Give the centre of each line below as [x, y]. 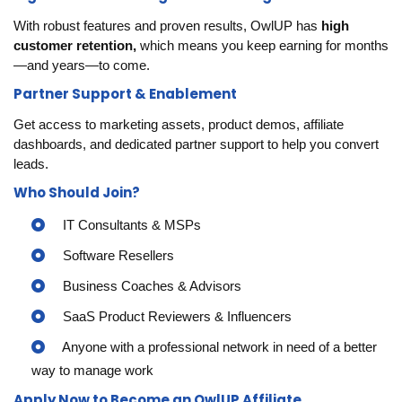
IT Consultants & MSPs [130, 225]
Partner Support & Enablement [125, 94]
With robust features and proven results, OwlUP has [167, 26]
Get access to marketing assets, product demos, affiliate [179, 124]
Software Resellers [117, 255]
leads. [31, 164]
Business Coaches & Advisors [150, 286]
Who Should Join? [77, 192]
